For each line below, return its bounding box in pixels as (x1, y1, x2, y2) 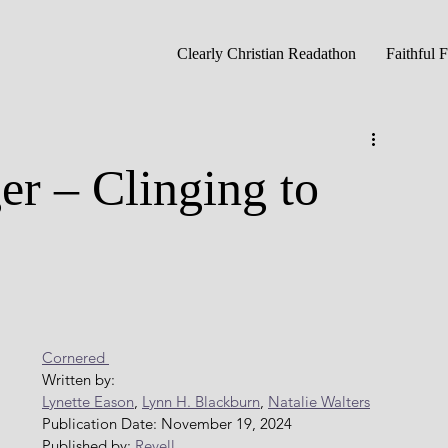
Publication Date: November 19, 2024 (42, 414, 292, 433)
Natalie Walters (268, 392, 370, 411)
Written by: (42, 370, 119, 389)
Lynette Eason (42, 392, 134, 411)
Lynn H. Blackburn (142, 392, 260, 411)
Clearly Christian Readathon (177, 45, 356, 62)
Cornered (42, 348, 109, 367)
